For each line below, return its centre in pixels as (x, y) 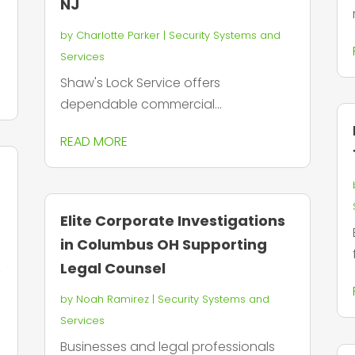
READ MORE (94, 142)
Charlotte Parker (118, 36)
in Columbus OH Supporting (163, 245)
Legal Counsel (113, 269)
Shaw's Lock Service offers (140, 83)
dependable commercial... (141, 105)
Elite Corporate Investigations (172, 221)
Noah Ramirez (112, 300)
